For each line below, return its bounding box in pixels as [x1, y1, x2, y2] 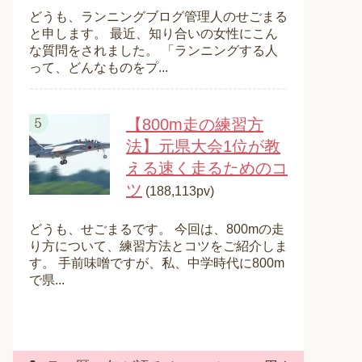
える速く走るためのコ [126, 159, 288, 177]
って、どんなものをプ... [29, 61, 168, 74]
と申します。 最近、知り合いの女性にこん [29, 27, 278, 40]
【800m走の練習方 [126, 116, 263, 133]
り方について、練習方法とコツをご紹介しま [29, 239, 288, 253]
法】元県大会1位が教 [126, 137, 280, 155]
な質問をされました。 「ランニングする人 [29, 44, 278, 57]
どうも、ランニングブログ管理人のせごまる [29, 10, 288, 23]
